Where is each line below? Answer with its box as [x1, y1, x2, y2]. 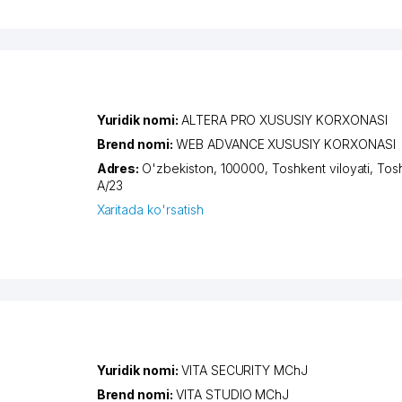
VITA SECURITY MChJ [180, 363, 309, 379]
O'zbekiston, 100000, [142, 161, 273, 177]
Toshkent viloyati [272, 161, 371, 177]
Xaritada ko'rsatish [96, 202, 204, 218]
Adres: [96, 161, 143, 177]
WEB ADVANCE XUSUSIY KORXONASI [176, 136, 396, 153]
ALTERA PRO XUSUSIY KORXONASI [180, 112, 388, 128]
